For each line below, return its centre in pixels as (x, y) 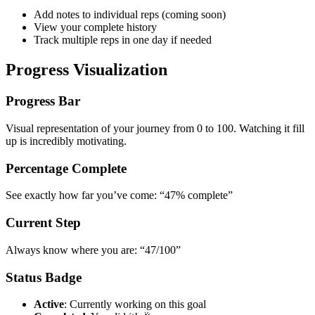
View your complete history (95, 27)
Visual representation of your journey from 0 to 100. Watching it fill (155, 128)
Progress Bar (43, 101)
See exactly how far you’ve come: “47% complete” (119, 195)
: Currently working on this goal (135, 304)
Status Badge (44, 277)
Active (49, 304)
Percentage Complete (66, 168)
